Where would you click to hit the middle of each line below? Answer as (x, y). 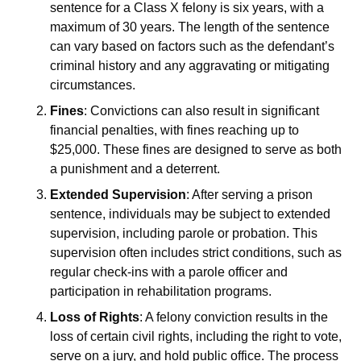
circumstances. (93, 85)
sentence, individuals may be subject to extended (191, 214)
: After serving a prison (250, 194)
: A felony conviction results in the (234, 317)
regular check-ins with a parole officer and (169, 272)
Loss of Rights (95, 317)
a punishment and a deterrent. (135, 168)
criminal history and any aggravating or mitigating (190, 65)
